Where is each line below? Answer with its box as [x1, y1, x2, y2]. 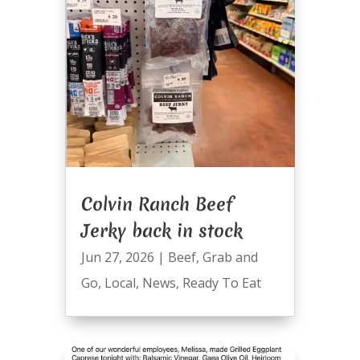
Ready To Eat [182, 273, 261, 292]
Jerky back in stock [80, 218, 243, 243]
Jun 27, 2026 [80, 247, 154, 266]
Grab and [202, 247, 258, 266]
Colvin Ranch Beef [80, 191, 233, 216]
